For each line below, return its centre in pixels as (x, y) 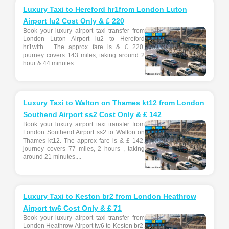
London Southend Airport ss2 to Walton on (84, 133)
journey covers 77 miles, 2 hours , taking (84, 149)
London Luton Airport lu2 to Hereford (84, 39)
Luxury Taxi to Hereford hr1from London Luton (105, 9)
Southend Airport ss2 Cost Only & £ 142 (92, 115)
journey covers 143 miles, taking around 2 (84, 55)
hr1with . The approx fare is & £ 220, (84, 47)
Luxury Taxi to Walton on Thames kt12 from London (114, 103)
